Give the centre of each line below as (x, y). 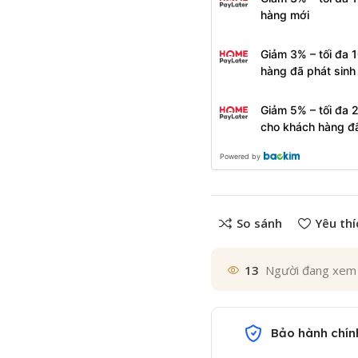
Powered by (240, 156)
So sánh (259, 223)
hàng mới (285, 15)
